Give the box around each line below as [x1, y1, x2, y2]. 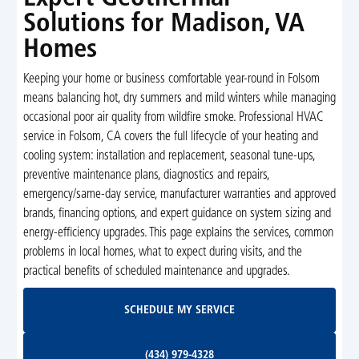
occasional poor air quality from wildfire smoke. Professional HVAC [22, 111, 324, 124]
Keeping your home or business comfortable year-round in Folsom [22, 72, 320, 86]
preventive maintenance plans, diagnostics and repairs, [22, 168, 269, 182]
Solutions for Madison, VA [22, 10, 305, 38]
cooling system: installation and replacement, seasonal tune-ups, [22, 149, 315, 163]
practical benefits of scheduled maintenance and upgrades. [22, 264, 290, 278]
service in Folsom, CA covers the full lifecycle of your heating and [22, 130, 318, 143]
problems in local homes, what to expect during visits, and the [22, 245, 302, 259]
